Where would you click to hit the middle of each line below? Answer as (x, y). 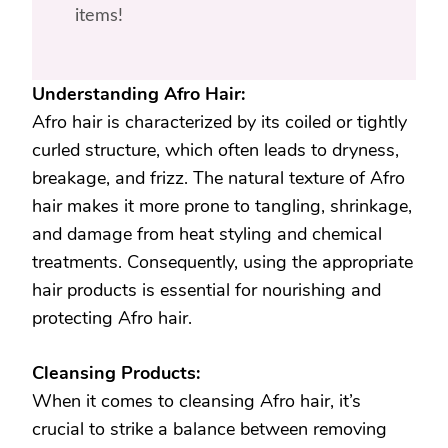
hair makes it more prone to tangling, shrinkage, (222, 205)
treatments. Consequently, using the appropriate (222, 261)
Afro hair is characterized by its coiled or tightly (219, 121)
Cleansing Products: (116, 372)
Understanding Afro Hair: (138, 93)
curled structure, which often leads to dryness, (215, 149)
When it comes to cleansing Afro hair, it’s (196, 400)
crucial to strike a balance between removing (209, 428)
